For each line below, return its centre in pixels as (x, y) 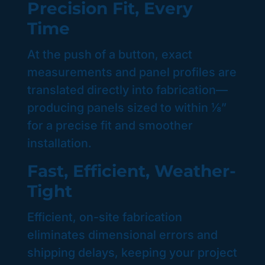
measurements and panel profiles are (132, 72)
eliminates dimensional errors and (123, 235)
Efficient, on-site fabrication (105, 217)
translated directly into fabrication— (128, 90)
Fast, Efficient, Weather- (132, 171)
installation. (60, 143)
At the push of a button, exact (110, 55)
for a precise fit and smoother (110, 126)
